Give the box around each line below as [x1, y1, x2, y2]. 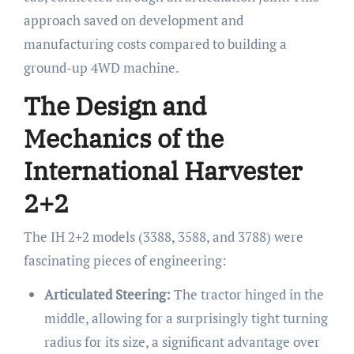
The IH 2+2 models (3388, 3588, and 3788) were [23, 227, 303, 246]
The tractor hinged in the [170, 284, 324, 303]
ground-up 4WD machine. [23, 58, 179, 77]
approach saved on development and [23, 11, 243, 30]
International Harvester [23, 154, 302, 188]
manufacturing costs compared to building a [23, 35, 287, 54]
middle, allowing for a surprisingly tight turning [43, 308, 328, 327]
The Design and [23, 89, 206, 123]
